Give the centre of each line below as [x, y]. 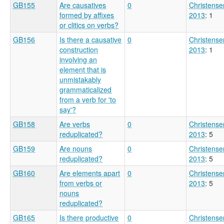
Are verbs [75, 124]
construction [79, 49]
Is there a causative [90, 39]
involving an [78, 59]
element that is [83, 69]
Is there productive [89, 217]
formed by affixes [87, 15]
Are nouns [76, 148]
